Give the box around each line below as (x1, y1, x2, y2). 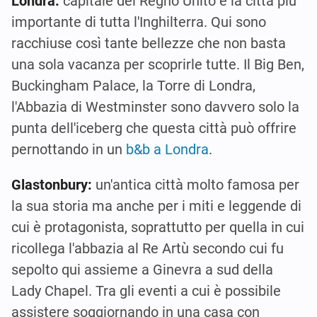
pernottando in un (11, 140, 126, 158)
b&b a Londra (126, 140, 209, 158)
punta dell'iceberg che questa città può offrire (11, 119, 296, 137)
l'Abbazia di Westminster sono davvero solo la (11, 98, 299, 115)
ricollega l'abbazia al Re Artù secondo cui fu (11, 239, 284, 257)
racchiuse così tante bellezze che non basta (11, 34, 286, 52)
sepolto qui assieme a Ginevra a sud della (11, 260, 273, 278)
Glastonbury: (11, 175, 92, 193)
